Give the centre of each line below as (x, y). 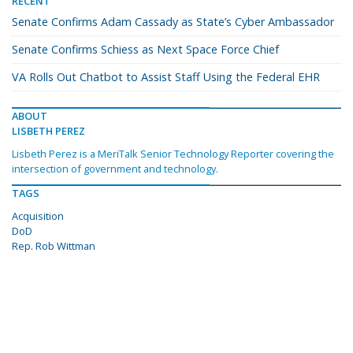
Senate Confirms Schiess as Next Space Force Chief (145, 50)
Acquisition (38, 216)
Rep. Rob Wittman (54, 246)
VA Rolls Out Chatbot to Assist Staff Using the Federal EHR (166, 77)
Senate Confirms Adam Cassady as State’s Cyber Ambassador (173, 22)
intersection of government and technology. (115, 169)
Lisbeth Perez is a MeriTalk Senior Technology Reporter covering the (173, 154)
